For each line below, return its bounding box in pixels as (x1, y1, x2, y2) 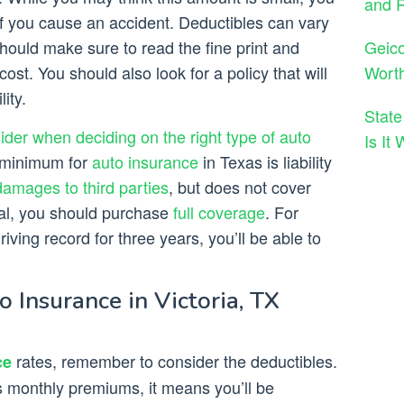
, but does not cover (169, 175, 311, 199)
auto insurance (92, 150, 198, 174)
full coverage (173, 200, 265, 225)
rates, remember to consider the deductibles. (12, 349, 337, 373)
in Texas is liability (198, 150, 332, 174)
